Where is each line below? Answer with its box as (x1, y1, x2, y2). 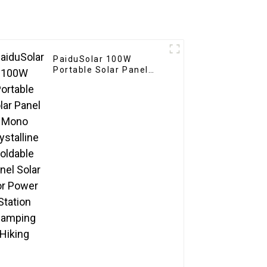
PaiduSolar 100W (53, 54, 132, 64)
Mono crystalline (53, 76, 129, 86)
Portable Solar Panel (53, 65, 148, 75)
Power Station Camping (53, 97, 162, 107)
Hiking (53, 108, 82, 118)
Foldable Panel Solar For (53, 86, 165, 97)
